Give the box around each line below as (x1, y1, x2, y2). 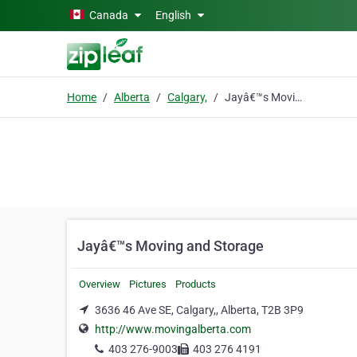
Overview (79, 278, 120, 290)
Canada (89, 9, 128, 22)
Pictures (129, 278, 167, 290)
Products (175, 278, 216, 290)
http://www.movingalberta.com (95, 323, 251, 336)
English (155, 9, 194, 22)
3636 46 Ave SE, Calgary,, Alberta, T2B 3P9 (95, 304, 304, 316)
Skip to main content (6, 7, 110, 20)
